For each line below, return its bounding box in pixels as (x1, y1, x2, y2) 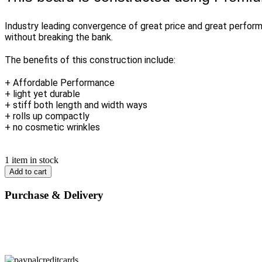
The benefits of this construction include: (5, 54, 175, 66)
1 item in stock (5, 155, 58, 166)
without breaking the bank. (5, 32, 113, 43)
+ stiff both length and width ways (5, 99, 147, 111)
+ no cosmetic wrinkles (5, 122, 100, 133)
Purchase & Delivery (5, 189, 104, 202)
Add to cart (9, 167, 47, 177)
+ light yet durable (5, 88, 80, 100)
